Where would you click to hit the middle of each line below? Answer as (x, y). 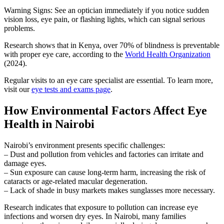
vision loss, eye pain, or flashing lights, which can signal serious (104, 19)
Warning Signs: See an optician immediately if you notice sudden (106, 10)
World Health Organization (168, 54)
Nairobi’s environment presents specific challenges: (84, 145)
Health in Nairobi (49, 124)
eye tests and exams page (71, 89)
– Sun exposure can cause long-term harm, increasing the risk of (105, 172)
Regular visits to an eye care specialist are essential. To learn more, (108, 80)
